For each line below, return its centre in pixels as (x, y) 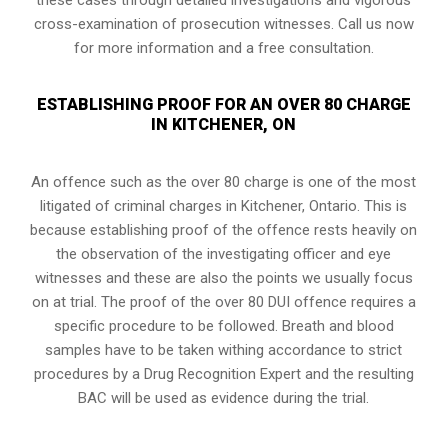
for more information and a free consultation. (223, 47)
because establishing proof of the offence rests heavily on (224, 229)
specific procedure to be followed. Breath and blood (223, 325)
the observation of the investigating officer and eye (224, 253)
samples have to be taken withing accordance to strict (224, 349)
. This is (382, 205)
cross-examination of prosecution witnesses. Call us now (223, 23)
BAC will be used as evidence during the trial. (224, 397)
